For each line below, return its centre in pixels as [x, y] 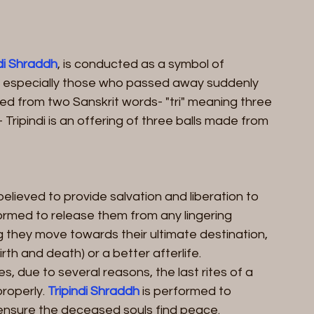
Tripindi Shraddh [94, 291]
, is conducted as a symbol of [142, 64]
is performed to [187, 291]
